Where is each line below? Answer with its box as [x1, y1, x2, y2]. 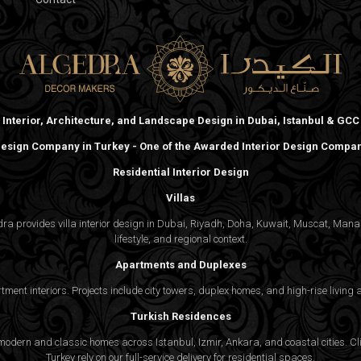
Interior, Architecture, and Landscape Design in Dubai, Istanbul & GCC [2, 114, 359, 127]
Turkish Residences [130, 309, 231, 322]
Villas [166, 191, 195, 204]
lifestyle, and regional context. [114, 232, 247, 245]
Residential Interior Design [112, 165, 249, 178]
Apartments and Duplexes [114, 258, 247, 271]
